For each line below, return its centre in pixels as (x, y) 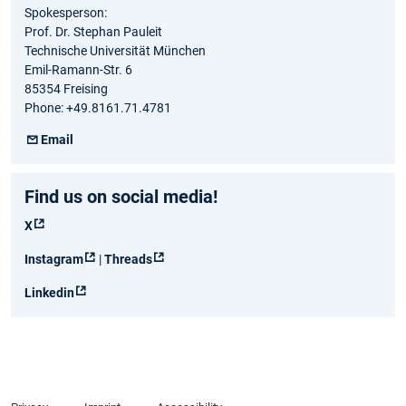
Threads (128, 260)
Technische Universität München (115, 51)
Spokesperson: (66, 13)
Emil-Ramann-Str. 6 (78, 70)
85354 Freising (66, 89)
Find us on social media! (121, 197)
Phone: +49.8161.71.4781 (98, 108)
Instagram (54, 260)
